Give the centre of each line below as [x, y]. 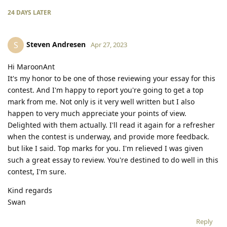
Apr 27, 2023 [109, 44]
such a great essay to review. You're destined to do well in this [113, 160]
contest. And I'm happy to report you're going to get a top [106, 90]
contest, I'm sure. [37, 171]
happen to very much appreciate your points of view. [97, 113]
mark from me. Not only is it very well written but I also [101, 101]
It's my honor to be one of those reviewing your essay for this [111, 78]
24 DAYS [20, 12]
